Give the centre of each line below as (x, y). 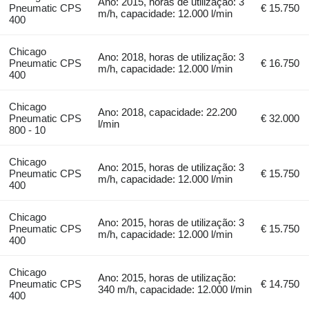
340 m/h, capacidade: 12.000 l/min (175, 289)
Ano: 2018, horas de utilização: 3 (171, 57)
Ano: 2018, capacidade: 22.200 (168, 112)
